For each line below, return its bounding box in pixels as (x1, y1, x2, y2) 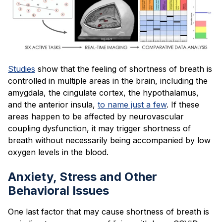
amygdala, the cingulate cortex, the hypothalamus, (8, 88, 199, 98)
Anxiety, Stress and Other (8, 169, 157, 184)
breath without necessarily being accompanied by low (8, 135, 211, 146)
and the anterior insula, (8, 100, 95, 110)
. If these (166, 100, 199, 110)
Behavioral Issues (8, 183, 109, 198)
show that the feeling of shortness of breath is (38, 64, 212, 74)
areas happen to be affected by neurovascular (8, 111, 184, 122)
